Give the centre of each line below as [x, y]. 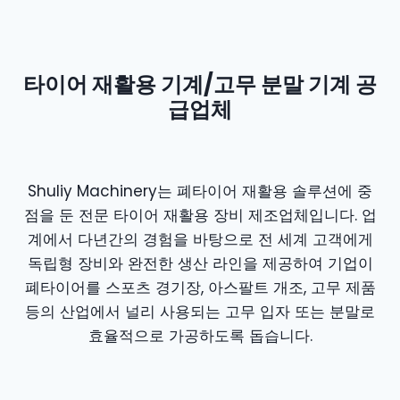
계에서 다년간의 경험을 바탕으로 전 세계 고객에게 [200, 239]
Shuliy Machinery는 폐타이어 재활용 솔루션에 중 [200, 191]
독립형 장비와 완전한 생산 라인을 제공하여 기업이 [200, 263]
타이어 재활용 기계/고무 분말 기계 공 [200, 84]
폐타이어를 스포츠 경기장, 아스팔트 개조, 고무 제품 [200, 287]
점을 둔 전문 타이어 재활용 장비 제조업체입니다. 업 [200, 215]
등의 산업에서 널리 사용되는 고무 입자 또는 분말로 [200, 311]
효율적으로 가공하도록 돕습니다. [200, 335]
